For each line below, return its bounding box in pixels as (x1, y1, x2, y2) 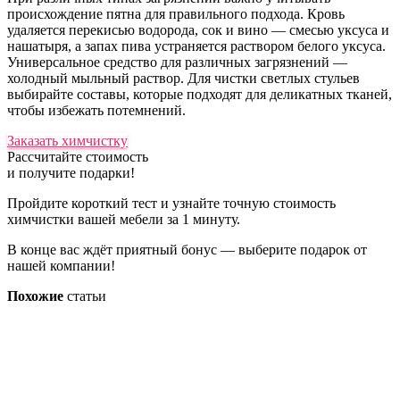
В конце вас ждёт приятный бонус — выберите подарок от (7, 242, 367, 258)
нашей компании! (7, 258, 115, 274)
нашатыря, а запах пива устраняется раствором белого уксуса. (7, 38, 386, 54)
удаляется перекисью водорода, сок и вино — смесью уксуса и (7, 22, 389, 38)
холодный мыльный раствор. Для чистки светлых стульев (7, 71, 360, 87)
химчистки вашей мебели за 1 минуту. (7, 212, 240, 228)
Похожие (7, 288, 63, 304)
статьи (63, 288, 106, 304)
